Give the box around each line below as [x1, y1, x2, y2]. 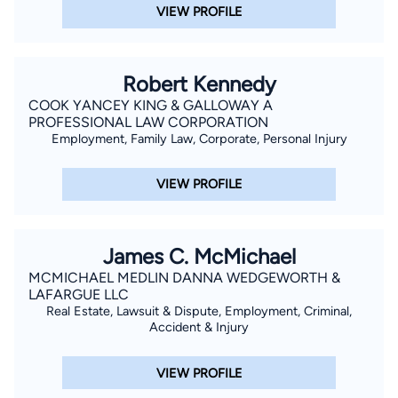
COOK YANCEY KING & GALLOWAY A [28, 96, 273, 114]
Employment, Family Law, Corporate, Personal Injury [51, 130, 347, 147]
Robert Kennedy [122, 70, 276, 97]
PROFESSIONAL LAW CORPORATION [28, 113, 268, 131]
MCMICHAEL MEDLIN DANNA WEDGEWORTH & [28, 269, 340, 287]
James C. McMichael [102, 243, 296, 270]
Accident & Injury [149, 319, 249, 336]
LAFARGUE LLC [28, 286, 129, 304]
